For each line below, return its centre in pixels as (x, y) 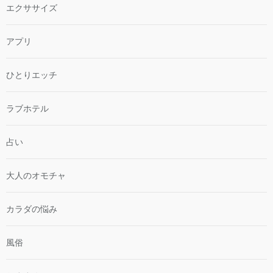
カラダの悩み (32, 209)
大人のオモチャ (36, 176)
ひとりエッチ (32, 75)
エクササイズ (32, 8)
